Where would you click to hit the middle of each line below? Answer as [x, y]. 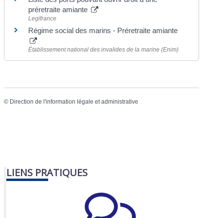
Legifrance [43, 18]
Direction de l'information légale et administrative [74, 102]
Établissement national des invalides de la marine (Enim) [104, 49]
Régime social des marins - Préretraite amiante [103, 30]
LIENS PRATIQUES [47, 173]
